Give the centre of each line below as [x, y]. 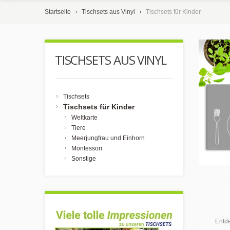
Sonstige [84, 159]
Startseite [58, 12]
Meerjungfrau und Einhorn [108, 138]
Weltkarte [84, 118]
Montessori [87, 148]
